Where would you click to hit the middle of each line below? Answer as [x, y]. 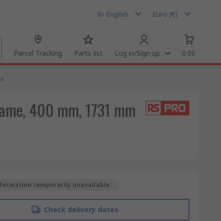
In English [113, 14]
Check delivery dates [81, 209]
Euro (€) [165, 14]
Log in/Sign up [137, 53]
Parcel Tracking [38, 53]
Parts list [88, 53]
